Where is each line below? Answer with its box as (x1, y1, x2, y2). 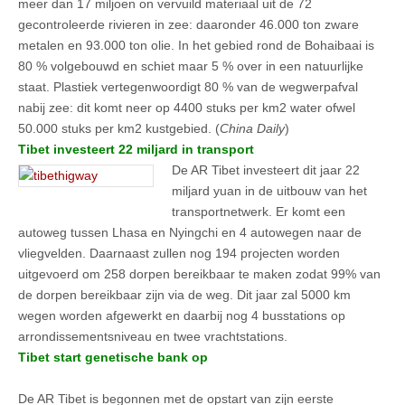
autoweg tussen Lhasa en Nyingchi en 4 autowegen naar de (18, 224, 362, 240)
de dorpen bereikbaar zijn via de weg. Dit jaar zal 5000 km (18, 287, 351, 302)
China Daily (220, 120, 285, 136)
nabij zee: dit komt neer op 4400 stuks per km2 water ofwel (18, 99, 355, 115)
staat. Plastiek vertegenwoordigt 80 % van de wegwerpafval (18, 79, 358, 94)
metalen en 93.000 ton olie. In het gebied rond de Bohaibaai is (18, 37, 374, 52)
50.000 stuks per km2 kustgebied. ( (18, 120, 220, 136)
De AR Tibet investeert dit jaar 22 (172, 162, 360, 177)
